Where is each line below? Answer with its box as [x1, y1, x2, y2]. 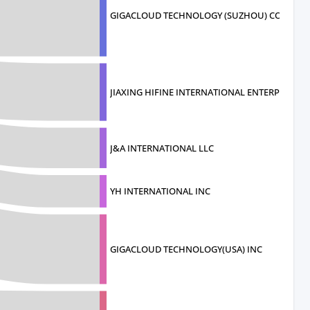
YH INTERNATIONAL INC [110, 185, 210, 198]
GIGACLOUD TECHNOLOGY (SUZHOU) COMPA [110, 9, 301, 22]
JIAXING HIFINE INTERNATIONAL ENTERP [110, 85, 280, 98]
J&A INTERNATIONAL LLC [110, 141, 214, 154]
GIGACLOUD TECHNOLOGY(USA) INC [110, 243, 262, 256]
